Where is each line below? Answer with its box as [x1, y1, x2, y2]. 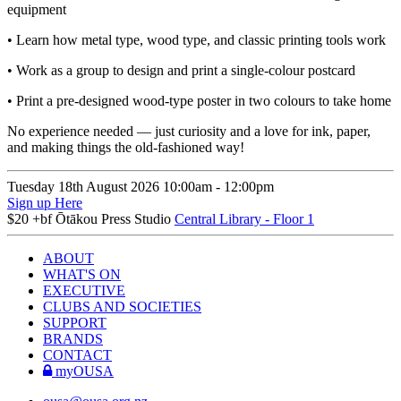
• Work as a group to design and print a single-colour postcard [7, 63, 355, 79]
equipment [7, 2, 66, 18]
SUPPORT [43, 315, 107, 331]
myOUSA [52, 363, 114, 380]
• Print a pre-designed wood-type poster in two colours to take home [7, 93, 391, 109]
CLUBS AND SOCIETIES [43, 299, 201, 315]
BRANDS [43, 331, 103, 347]
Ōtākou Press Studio [55, 211, 175, 227]
